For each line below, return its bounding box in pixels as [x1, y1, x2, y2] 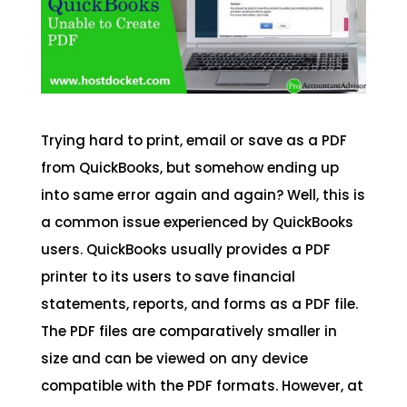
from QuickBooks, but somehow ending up [40, 158, 339, 178]
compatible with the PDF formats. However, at [40, 376, 363, 396]
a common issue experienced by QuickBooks [40, 213, 353, 233]
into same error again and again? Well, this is [40, 185, 365, 205]
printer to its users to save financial [40, 267, 295, 287]
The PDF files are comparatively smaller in [40, 322, 337, 342]
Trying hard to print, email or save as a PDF [40, 131, 347, 151]
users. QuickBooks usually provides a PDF [40, 240, 331, 260]
